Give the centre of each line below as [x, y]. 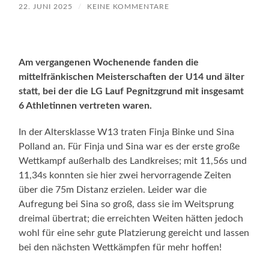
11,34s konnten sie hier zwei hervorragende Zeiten [125, 175]
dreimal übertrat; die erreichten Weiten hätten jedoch [131, 218]
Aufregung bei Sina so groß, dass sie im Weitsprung [126, 204]
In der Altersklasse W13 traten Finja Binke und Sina [127, 132]
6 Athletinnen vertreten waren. [86, 105]
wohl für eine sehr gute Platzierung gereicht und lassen [134, 233]
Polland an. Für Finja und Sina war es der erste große [129, 146]
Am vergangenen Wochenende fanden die [109, 62]
